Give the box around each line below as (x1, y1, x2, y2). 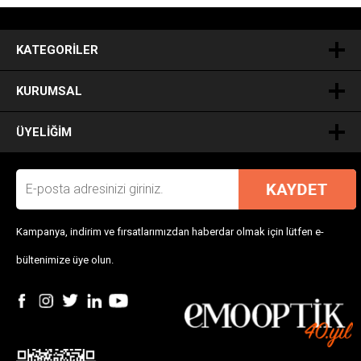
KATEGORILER (16, 42, 98, 57)
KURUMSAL (16, 83, 82, 98)
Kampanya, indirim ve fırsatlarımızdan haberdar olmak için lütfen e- (16, 225, 324, 238)
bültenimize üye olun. (16, 253, 114, 266)
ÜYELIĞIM (16, 124, 72, 139)
